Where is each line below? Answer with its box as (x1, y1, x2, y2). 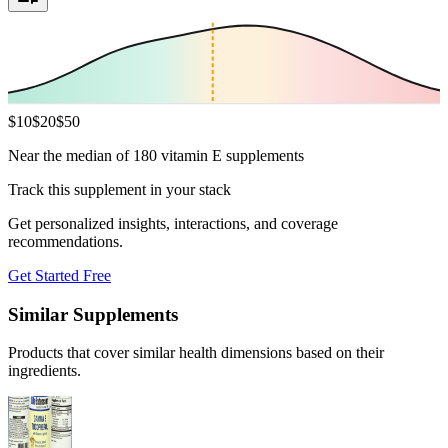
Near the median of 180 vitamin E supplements (8, 146, 304, 164)
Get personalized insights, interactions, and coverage (8, 214, 338, 232)
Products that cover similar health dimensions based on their (8, 344, 384, 362)
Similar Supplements (8, 303, 178, 325)
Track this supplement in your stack (8, 180, 231, 198)
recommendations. (8, 232, 123, 250)
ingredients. (8, 362, 81, 380)
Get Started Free (8, 266, 111, 284)
